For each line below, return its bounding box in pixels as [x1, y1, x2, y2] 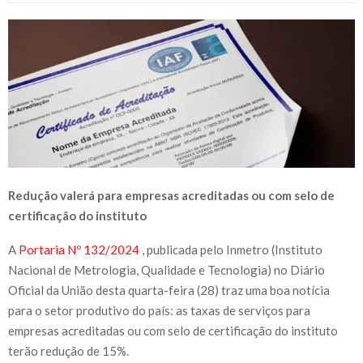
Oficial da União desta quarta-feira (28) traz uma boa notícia [8, 283, 330, 298]
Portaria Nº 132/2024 [19, 242, 142, 258]
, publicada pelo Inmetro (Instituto [142, 242, 322, 258]
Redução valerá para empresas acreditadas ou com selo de [8, 188, 335, 203]
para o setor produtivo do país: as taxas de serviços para [8, 303, 310, 318]
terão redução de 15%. [8, 344, 129, 359]
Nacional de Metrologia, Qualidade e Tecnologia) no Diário [8, 263, 325, 278]
